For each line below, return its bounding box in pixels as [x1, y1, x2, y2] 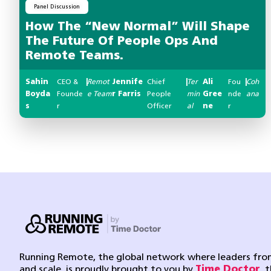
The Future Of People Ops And [25, 35, 218, 48]
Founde [57, 90, 83, 98]
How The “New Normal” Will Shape [25, 21, 250, 33]
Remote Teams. [25, 50, 123, 62]
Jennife [112, 78, 143, 86]
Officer [146, 102, 172, 110]
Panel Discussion [34, 4, 80, 10]
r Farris [112, 90, 142, 98]
